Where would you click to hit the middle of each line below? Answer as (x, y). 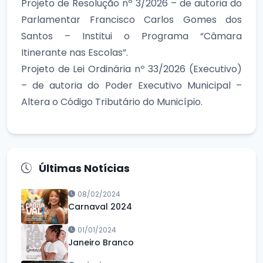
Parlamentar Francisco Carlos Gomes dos (131, 19)
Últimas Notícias (83, 168)
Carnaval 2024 (100, 206)
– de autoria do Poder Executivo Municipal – (131, 85)
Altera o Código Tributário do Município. (112, 102)
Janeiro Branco (101, 242)
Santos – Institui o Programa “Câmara (131, 36)
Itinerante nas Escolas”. (75, 52)
